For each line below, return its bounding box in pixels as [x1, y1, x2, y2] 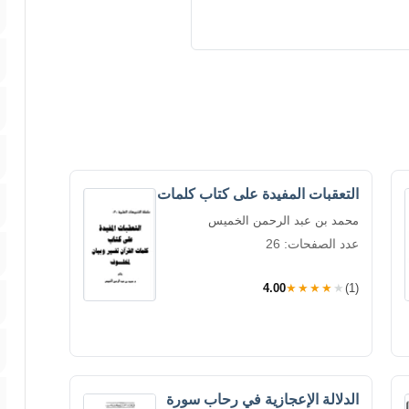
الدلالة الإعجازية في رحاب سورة [166, 391, 359, 407]
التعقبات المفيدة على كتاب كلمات [157, 185, 359, 202]
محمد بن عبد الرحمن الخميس [208, 213, 359, 227]
